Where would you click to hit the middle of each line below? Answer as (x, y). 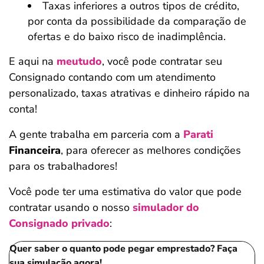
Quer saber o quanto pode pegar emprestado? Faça (123, 249)
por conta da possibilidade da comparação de (137, 21)
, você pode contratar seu (162, 61)
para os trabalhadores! (63, 166)
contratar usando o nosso (71, 207)
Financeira (35, 150)
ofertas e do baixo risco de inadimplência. (127, 37)
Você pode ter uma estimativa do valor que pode (125, 192)
